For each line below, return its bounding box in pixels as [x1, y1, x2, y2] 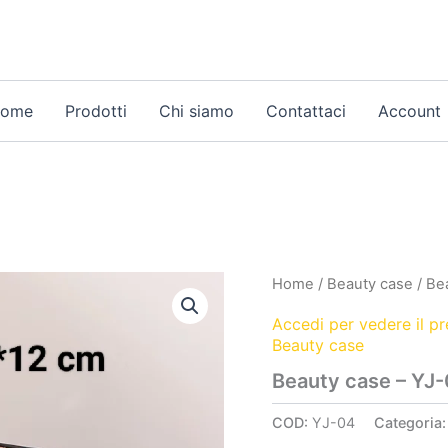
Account [377, 101, 441, 121]
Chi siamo [158, 101, 234, 121]
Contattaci [265, 101, 346, 121]
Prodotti [64, 101, 127, 121]
